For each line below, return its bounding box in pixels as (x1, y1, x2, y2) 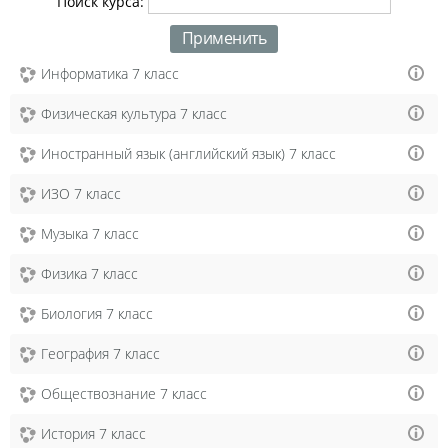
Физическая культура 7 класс (41, 103, 227, 123)
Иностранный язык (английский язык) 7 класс (41, 143, 336, 163)
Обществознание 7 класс (41, 383, 207, 403)
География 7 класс (41, 343, 160, 363)
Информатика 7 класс (41, 63, 179, 83)
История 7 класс (41, 423, 146, 443)
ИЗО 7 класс (41, 183, 121, 203)
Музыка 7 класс (41, 223, 139, 243)
